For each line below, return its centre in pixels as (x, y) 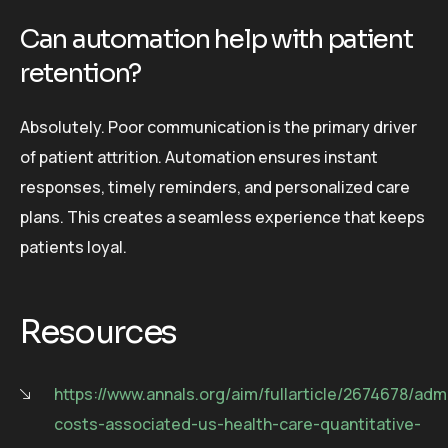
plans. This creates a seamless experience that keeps (222, 217)
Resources (98, 332)
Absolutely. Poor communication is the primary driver (218, 127)
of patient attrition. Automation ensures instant (199, 157)
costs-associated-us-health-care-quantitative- (237, 424)
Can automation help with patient (216, 39)
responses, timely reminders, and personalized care (215, 187)
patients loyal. (73, 247)
